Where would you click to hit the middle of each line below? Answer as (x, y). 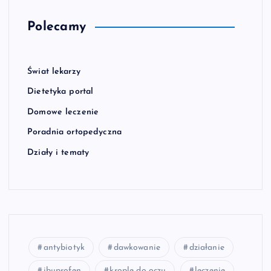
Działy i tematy (58, 152)
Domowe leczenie (63, 112)
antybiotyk (64, 248)
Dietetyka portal (60, 92)
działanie (207, 248)
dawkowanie (137, 248)
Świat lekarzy (54, 71)
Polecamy (57, 27)
